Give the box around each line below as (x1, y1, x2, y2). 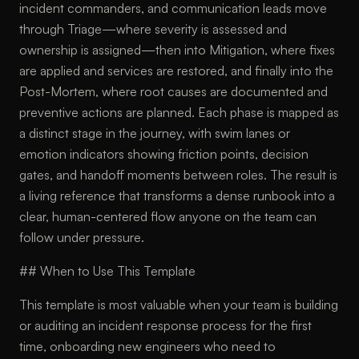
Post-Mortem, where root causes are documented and (19, 83, 328, 99)
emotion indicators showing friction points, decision (19, 146, 309, 162)
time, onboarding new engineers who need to (19, 338, 276, 354)
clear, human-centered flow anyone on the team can (19, 208, 317, 224)
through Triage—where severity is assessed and (19, 21, 287, 37)
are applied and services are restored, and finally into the (19, 63, 333, 79)
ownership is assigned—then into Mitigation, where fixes (19, 42, 335, 58)
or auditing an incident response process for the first (19, 317, 312, 333)
